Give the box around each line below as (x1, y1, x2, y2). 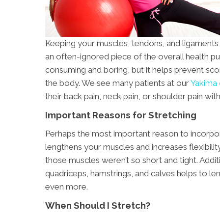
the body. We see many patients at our (45, 78, 191, 88)
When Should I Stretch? (45, 200, 150, 211)
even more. (45, 182, 88, 192)
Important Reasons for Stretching (45, 110, 196, 121)
